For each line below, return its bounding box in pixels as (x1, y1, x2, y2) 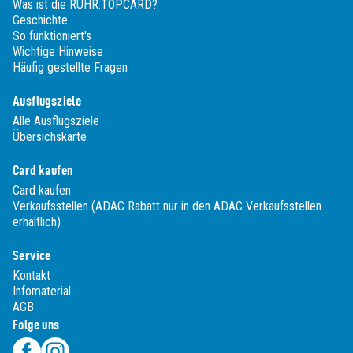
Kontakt (13, 268, 50, 283)
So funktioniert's (13, 28, 91, 43)
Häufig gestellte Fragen (13, 60, 128, 75)
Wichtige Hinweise (13, 44, 103, 59)
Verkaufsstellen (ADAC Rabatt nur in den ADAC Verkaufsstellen (13, 199, 321, 214)
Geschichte (13, 13, 68, 28)
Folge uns (13, 318, 60, 332)
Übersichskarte (13, 129, 87, 144)
